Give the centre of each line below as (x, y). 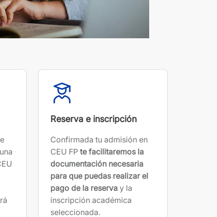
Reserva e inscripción (93, 119)
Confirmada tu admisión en (99, 139)
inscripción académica (91, 200)
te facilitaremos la (112, 151)
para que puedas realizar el (99, 176)
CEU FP (65, 151)
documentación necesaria (97, 163)
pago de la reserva (84, 188)
